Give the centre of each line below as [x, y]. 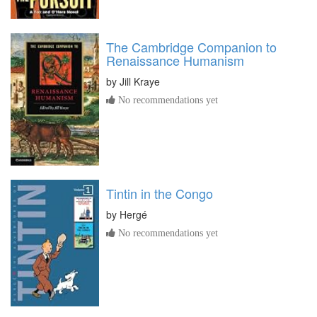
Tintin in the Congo [160, 194]
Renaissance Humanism [175, 60]
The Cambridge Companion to [191, 47]
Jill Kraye [140, 82]
